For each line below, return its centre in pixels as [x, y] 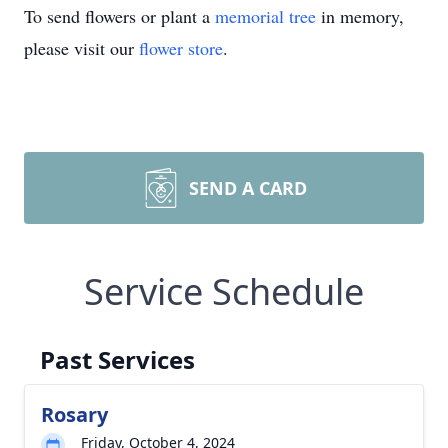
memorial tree [265, 16]
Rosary [74, 414]
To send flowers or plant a [119, 16]
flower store [181, 48]
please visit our [81, 48]
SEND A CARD [248, 188]
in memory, [360, 16]
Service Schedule [224, 291]
